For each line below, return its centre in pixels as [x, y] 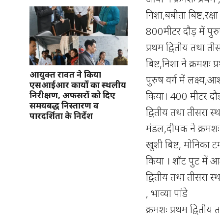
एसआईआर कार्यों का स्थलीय [78, 85]
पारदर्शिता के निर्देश [61, 116]
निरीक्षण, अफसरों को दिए [72, 95]
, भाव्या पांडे [167, 193]
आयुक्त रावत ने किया [65, 74]
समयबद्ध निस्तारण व [64, 105]
